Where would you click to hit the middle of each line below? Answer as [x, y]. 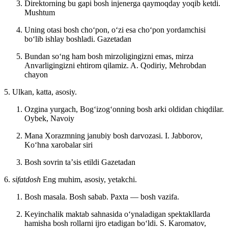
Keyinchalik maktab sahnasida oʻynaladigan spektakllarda [117, 214]
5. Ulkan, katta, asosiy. [40, 92]
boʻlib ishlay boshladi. [61, 39]
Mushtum [40, 12]
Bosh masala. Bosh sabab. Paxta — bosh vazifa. [102, 196]
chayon [36, 74]
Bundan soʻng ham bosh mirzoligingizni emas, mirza [109, 56]
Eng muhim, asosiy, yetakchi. [90, 179]
